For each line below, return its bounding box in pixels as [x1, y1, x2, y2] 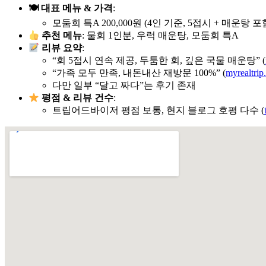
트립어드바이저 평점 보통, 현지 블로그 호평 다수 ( [52, 105, 264, 116]
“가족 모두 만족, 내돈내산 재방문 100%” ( [52, 68, 226, 78]
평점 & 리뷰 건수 [39, 93, 114, 103]
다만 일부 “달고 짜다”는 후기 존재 [52, 80, 196, 91]
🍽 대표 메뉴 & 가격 [28, 3, 113, 14]
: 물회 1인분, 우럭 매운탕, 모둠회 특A [82, 30, 239, 41]
